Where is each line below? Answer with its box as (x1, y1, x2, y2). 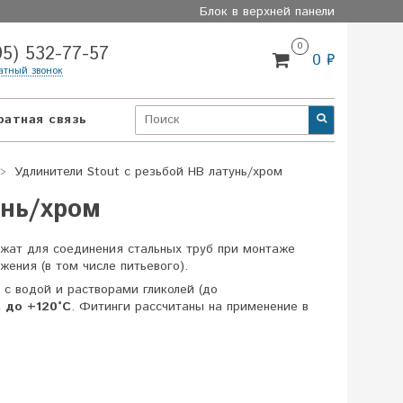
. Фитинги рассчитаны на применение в (71, 297, 309, 316)
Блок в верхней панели (200, 2, 335, 21)
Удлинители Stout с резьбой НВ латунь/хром (13, 162, 282, 181)
